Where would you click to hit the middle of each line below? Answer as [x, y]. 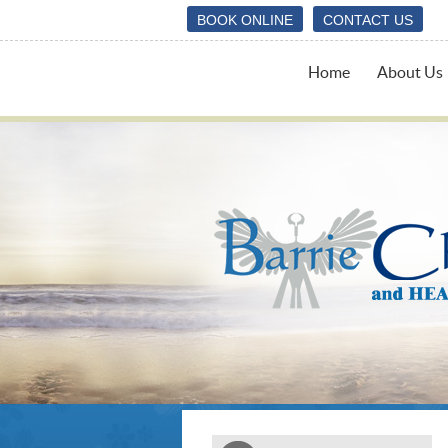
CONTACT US [368, 20]
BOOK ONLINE [245, 20]
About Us [410, 72]
